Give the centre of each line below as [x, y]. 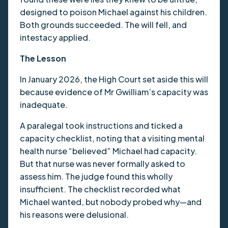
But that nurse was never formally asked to [102, 163]
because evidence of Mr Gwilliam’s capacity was [114, 92]
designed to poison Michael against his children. [113, 12]
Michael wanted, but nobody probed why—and [110, 202]
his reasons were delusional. [75, 214]
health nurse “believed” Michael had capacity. [108, 151]
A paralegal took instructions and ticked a [101, 125]
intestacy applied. [92, 37]
